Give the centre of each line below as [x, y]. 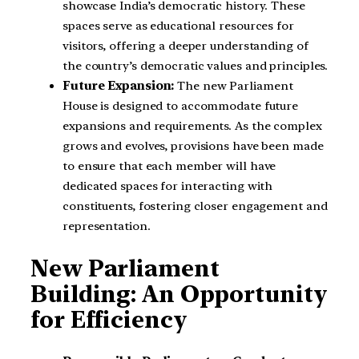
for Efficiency [109, 319]
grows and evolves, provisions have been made [193, 146]
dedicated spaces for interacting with [168, 186]
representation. [107, 226]
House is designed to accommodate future [181, 106]
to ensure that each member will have [169, 166]
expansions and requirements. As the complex [192, 126]
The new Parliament [234, 86]
